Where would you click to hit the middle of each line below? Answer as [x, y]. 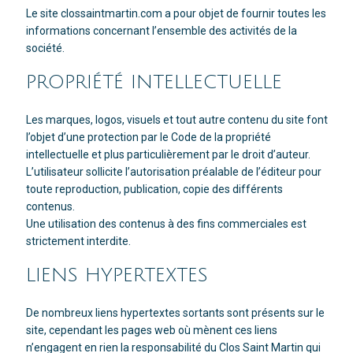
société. [45, 48]
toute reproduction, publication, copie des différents [154, 190]
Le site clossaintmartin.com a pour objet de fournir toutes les [176, 14]
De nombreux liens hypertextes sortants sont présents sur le [175, 313]
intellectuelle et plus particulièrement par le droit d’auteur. [168, 155]
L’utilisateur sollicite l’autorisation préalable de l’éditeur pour [173, 172]
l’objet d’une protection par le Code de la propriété [148, 137]
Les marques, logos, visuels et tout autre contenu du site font [176, 120]
